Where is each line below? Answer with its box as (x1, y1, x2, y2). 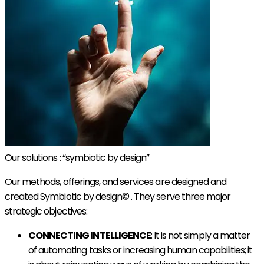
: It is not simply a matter (150, 228, 250, 242)
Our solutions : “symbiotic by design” (5, 150, 150, 164)
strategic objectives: (5, 204, 87, 218)
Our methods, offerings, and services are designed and (5, 174, 227, 189)
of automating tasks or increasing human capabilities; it (28, 243, 253, 257)
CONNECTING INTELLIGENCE (28, 228, 151, 242)
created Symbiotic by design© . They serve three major (5, 189, 231, 203)
